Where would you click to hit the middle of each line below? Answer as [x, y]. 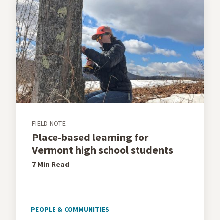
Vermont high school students [103, 150]
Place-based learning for [90, 137]
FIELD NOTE [49, 123]
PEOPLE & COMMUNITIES [70, 209]
